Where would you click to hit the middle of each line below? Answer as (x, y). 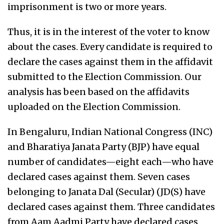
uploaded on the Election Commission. (94, 107)
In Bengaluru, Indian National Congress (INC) (110, 132)
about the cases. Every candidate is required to (110, 47)
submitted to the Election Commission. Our (104, 77)
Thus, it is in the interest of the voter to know (108, 32)
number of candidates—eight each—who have (110, 162)
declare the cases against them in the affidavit (110, 62)
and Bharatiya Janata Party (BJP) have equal (103, 147)
